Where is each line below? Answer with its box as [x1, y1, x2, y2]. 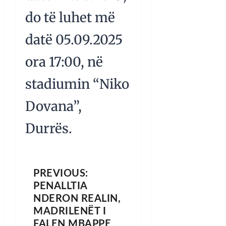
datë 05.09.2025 [25, 31, 123, 48]
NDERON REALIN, [33, 194, 121, 204]
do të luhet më [25, 9, 115, 26]
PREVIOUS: [33, 168, 88, 179]
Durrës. [25, 120, 72, 137]
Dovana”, [25, 98, 82, 115]
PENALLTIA [33, 181, 87, 192]
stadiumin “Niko [25, 76, 129, 93]
